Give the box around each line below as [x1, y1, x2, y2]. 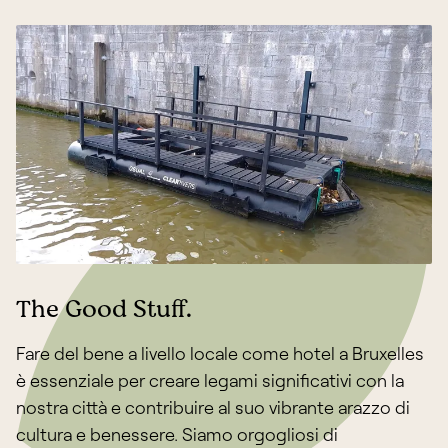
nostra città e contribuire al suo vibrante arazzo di [16, 395, 410, 418]
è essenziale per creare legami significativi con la [16, 368, 404, 391]
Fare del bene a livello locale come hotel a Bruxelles [16, 341, 424, 364]
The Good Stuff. [16, 291, 192, 327]
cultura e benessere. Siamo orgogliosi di [16, 422, 338, 445]
